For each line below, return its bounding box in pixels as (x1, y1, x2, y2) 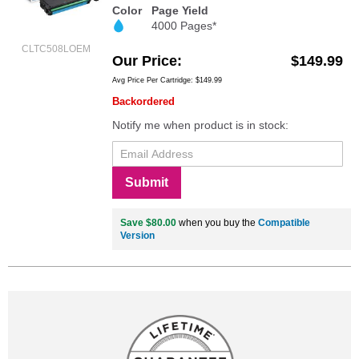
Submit (125, 175, 168, 189)
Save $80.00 (120, 216, 176, 228)
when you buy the (176, 216, 258, 228)
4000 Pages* (151, 18, 216, 32)
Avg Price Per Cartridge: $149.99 (112, 75, 222, 84)
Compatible (258, 216, 310, 228)
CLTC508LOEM (22, 42, 91, 54)
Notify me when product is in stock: (112, 118, 288, 131)
